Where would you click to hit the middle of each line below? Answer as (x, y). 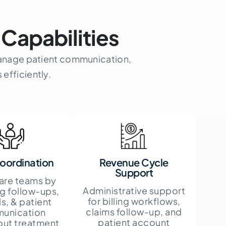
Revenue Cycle (134, 162)
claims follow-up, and (134, 211)
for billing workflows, (134, 201)
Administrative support (134, 190)
